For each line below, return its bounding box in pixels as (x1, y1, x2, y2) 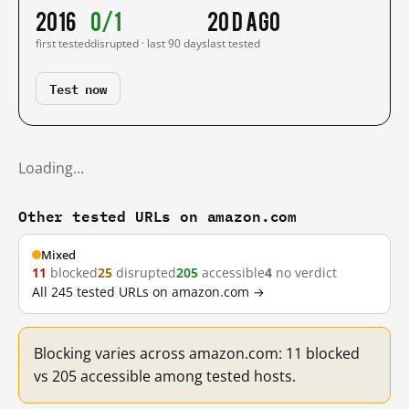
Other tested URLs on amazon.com (18, 204, 298, 228)
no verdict (272, 265, 337, 281)
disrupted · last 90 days (90, 36, 207, 51)
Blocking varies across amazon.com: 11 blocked (34, 343, 360, 363)
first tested (36, 36, 90, 51)
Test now (49, 78, 107, 99)
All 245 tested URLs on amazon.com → (32, 284, 265, 300)
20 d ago (207, 6, 281, 34)
